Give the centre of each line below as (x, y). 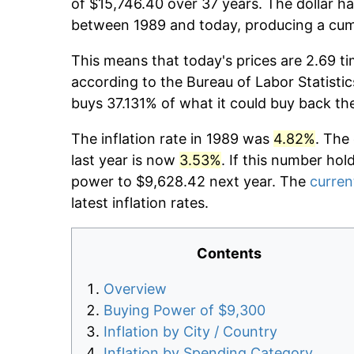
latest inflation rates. (140, 203)
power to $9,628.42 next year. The (190, 182)
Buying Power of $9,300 (185, 311)
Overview (135, 289)
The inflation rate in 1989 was (172, 139)
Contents (229, 254)
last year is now (125, 160)
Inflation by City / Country (190, 332)
